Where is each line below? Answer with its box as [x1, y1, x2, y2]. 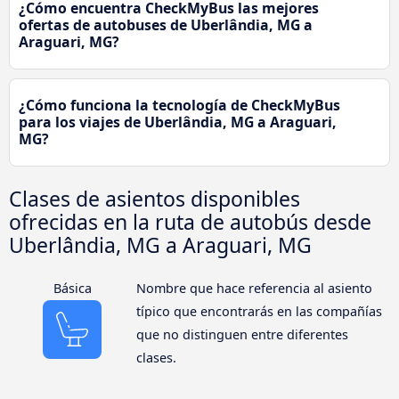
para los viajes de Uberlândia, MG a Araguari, [19, 111, 337, 132]
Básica [53, 279, 92, 297]
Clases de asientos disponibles [9, 183, 300, 213]
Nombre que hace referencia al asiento [135, 279, 372, 297]
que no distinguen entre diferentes [135, 325, 348, 343]
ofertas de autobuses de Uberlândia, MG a [19, 14, 313, 35]
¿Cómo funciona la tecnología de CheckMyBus [19, 94, 340, 115]
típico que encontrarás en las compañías [135, 302, 382, 320]
